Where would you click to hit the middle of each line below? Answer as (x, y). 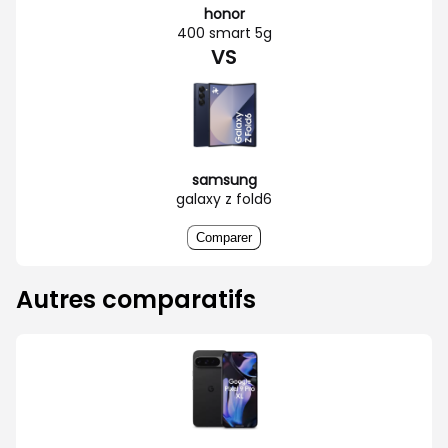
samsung (224, 179)
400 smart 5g (224, 32)
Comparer (224, 237)
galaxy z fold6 (224, 198)
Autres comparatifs (136, 299)
